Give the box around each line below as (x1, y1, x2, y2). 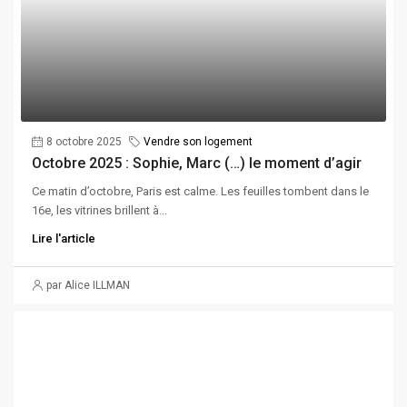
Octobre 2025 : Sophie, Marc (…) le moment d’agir (32, 154, 362, 172)
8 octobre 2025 (46, 134, 122, 148)
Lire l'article (32, 231, 95, 245)
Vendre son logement (144, 134, 253, 148)
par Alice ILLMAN (46, 278, 130, 292)
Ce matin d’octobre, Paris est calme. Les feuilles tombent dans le (32, 184, 369, 198)
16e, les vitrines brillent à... (32, 203, 167, 217)
